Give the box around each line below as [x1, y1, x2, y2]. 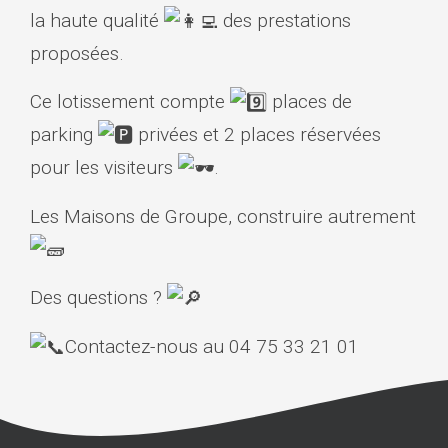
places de [267, 90, 352, 114]
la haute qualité [30, 9, 164, 33]
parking [30, 123, 98, 147]
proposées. [30, 42, 124, 66]
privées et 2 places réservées [133, 123, 381, 147]
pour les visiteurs [30, 156, 178, 180]
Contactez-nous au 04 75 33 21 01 [65, 334, 359, 358]
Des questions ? [30, 285, 167, 309]
